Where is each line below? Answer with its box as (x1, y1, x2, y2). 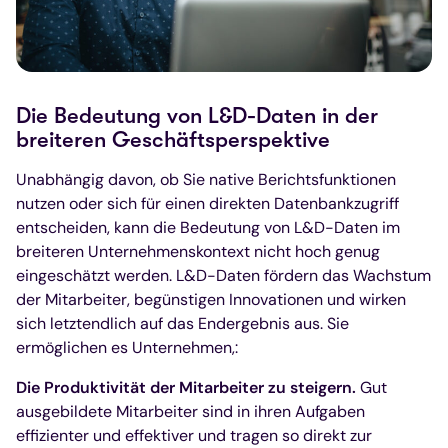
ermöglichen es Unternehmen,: (16, 337, 238, 359)
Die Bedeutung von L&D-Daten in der (16, 103, 378, 129)
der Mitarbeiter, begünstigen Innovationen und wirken (16, 289, 406, 311)
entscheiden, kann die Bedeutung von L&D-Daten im (16, 217, 400, 239)
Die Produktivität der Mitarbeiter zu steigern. (16, 377, 360, 399)
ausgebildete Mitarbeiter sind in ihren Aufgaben (16, 401, 365, 423)
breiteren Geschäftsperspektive (16, 127, 330, 153)
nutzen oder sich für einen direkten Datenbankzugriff (16, 193, 399, 215)
